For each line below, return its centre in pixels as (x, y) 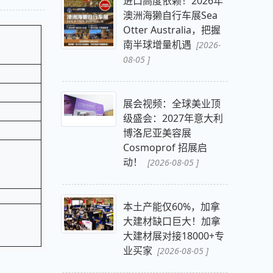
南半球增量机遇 (158, 45)
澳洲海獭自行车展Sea (170, 16)
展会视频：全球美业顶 (172, 104)
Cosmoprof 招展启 (165, 148)
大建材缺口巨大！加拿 (172, 222)
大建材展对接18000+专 (173, 236)
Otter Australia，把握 (172, 30)
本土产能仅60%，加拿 (171, 207)
